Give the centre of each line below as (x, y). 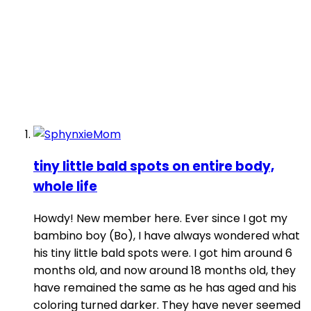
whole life (65, 187)
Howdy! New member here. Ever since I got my (160, 218)
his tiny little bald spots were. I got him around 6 (163, 253)
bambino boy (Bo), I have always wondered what (167, 235)
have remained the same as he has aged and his (165, 287)
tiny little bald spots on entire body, (154, 167)
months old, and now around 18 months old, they (165, 270)
